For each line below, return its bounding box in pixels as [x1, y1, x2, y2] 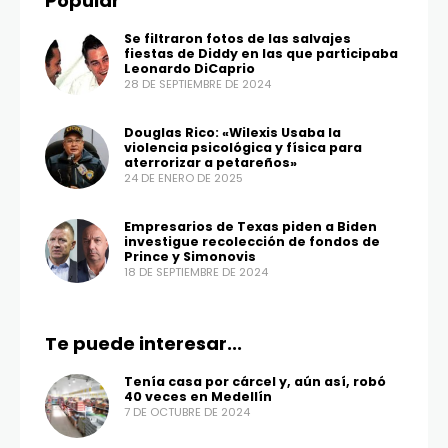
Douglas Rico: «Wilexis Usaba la [124, 124, 341, 142]
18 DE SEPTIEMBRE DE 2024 [124, 264, 268, 281]
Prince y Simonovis [124, 248, 256, 266]
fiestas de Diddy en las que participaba [124, 45, 398, 63]
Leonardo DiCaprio [124, 60, 255, 78]
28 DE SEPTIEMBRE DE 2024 [124, 76, 271, 93]
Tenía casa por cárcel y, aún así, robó [124, 373, 386, 391]
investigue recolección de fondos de [124, 233, 380, 251]
